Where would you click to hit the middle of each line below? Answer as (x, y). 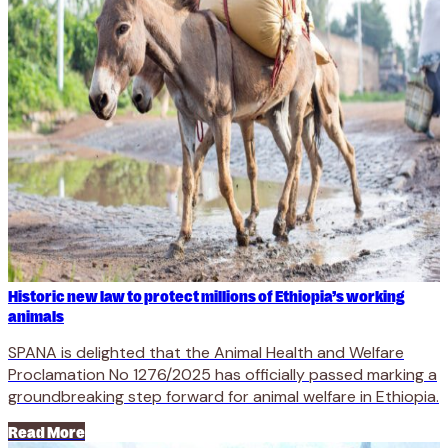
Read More (46, 432)
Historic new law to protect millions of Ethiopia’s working (206, 296)
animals (36, 316)
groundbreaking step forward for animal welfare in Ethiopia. (223, 397)
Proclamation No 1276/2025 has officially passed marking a (222, 375)
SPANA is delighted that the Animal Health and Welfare (206, 353)
